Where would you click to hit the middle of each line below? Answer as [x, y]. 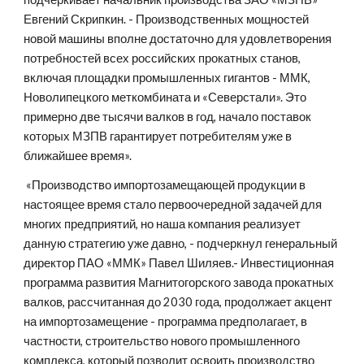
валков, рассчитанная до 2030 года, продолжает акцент [178, 302]
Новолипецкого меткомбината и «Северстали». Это [165, 97]
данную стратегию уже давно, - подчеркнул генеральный [181, 243]
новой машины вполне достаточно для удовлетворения [178, 39]
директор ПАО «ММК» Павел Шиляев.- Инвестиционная [179, 263]
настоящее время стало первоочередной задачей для [173, 204]
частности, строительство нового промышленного [162, 341]
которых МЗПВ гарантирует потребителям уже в [158, 136]
